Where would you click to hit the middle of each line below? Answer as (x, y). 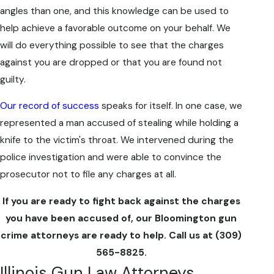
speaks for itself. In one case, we (171, 106)
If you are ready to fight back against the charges (121, 201)
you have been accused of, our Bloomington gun (121, 218)
